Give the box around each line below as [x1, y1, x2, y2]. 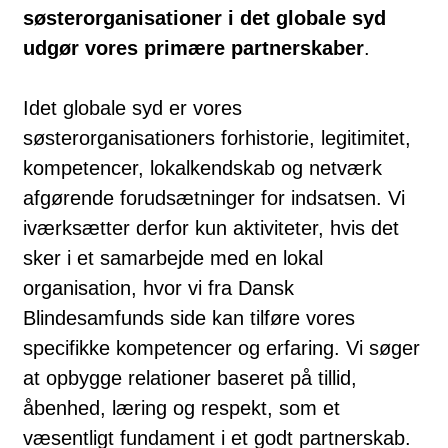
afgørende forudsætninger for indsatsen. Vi [23, 186, 405, 209]
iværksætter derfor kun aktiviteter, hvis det [23, 216, 399, 239]
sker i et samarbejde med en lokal [23, 246, 323, 269]
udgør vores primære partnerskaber [23, 36, 364, 59]
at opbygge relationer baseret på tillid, [23, 366, 357, 389]
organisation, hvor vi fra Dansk [23, 276, 294, 299]
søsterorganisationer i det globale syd [23, 6, 386, 29]
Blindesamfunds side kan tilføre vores [23, 306, 355, 329]
